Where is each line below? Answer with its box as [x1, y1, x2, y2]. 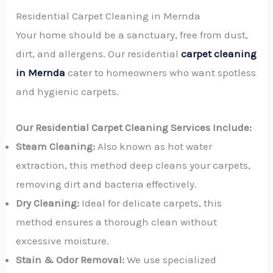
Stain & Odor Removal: [16, 253, 125, 266]
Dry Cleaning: [16, 196, 80, 209]
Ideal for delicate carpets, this [79, 196, 222, 209]
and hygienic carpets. [16, 85, 119, 98]
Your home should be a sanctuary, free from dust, [16, 29, 249, 41]
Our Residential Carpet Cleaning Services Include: [16, 121, 252, 133]
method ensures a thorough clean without [16, 215, 218, 228]
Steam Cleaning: [16, 140, 96, 152]
